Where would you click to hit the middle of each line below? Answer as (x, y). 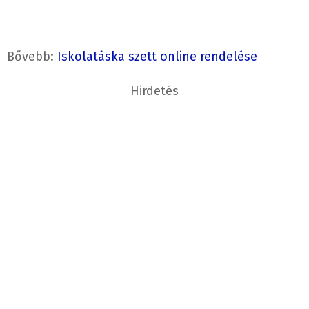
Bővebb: (32, 57)
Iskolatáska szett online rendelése (157, 57)
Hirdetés (154, 91)
